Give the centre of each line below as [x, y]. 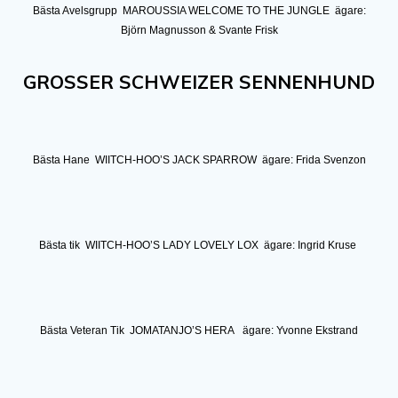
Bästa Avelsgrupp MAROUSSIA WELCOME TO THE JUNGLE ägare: [199, 10]
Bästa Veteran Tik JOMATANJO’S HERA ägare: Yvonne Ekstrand [199, 330]
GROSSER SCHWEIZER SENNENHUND [199, 81]
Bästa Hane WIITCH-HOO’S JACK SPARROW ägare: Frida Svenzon [199, 159]
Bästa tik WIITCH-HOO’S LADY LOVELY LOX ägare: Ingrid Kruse [198, 245]
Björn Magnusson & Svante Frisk [199, 30]
